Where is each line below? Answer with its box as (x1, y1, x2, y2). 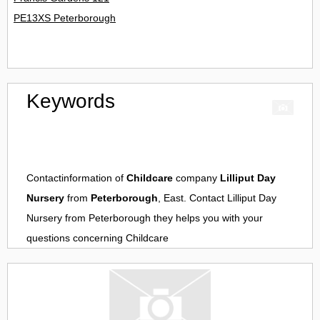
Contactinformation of (26, 172, 126, 184)
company (173, 172, 220, 184)
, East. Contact (158, 192, 227, 204)
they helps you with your (151, 212, 263, 224)
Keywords (26, 90, 115, 113)
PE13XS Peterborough (14, 12, 116, 24)
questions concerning (26, 232, 126, 244)
